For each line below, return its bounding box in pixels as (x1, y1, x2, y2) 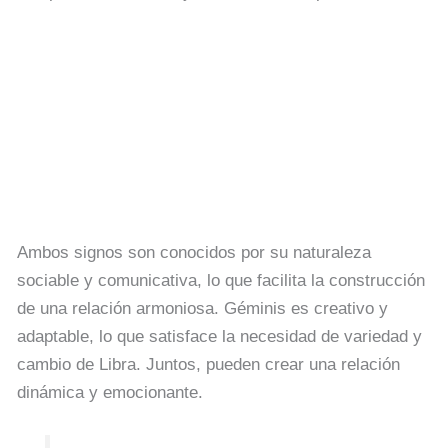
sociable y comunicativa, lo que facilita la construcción (17, 270, 425, 290)
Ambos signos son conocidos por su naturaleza (17, 242, 371, 262)
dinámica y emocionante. (17, 382, 203, 402)
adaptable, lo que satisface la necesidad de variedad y (17, 326, 422, 346)
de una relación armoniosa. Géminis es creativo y (17, 298, 388, 318)
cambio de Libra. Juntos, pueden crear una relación (17, 354, 400, 374)
